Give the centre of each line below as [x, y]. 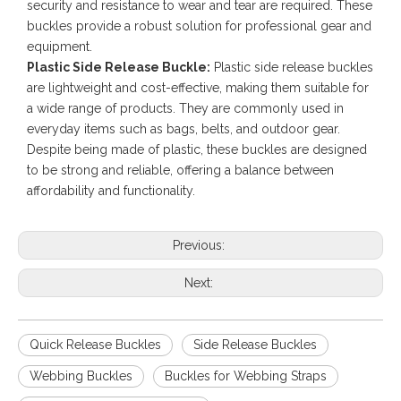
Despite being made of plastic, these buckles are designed [197, 149]
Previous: [200, 245]
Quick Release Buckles [95, 345]
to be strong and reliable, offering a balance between [180, 170]
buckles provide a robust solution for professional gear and [199, 26]
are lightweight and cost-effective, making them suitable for [198, 88]
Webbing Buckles [81, 376]
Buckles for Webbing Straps [246, 376]
